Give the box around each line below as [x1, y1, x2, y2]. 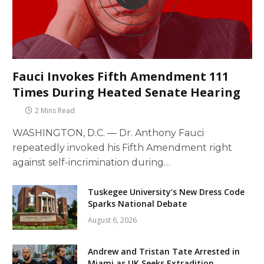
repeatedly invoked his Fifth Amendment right [12, 141, 232, 153]
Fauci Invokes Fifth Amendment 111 [12, 68, 229, 84]
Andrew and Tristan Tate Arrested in [88, 245, 240, 257]
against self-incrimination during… [12, 156, 170, 168]
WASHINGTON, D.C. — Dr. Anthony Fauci [12, 127, 204, 138]
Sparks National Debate [88, 197, 187, 209]
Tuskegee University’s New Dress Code [88, 186, 245, 197]
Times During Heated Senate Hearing [12, 84, 240, 100]
